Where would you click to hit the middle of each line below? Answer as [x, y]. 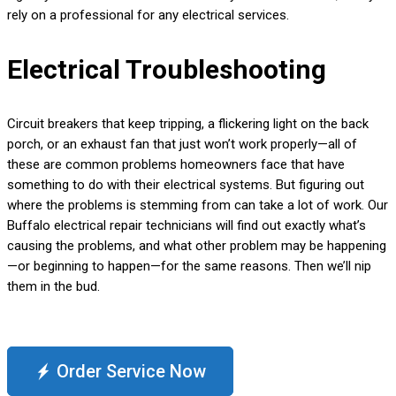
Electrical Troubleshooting [167, 70]
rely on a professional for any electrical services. [148, 15]
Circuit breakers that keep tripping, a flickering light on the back [188, 124]
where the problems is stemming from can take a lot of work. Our [198, 206]
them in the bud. [53, 287]
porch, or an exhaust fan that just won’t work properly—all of [182, 145]
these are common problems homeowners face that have [176, 165]
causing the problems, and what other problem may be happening [197, 246]
